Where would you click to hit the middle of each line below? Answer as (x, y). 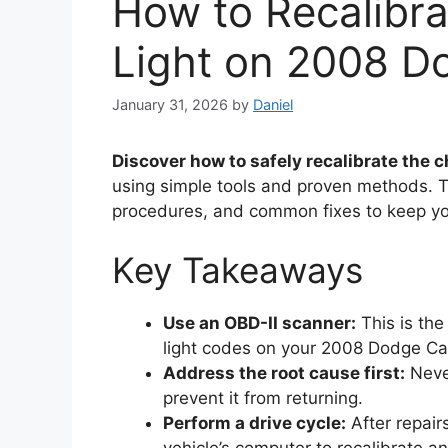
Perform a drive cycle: (254, 423)
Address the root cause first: (284, 373)
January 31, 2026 (170, 104)
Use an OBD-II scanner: (259, 323)
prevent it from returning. (263, 398)
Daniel (273, 104)
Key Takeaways (237, 270)
